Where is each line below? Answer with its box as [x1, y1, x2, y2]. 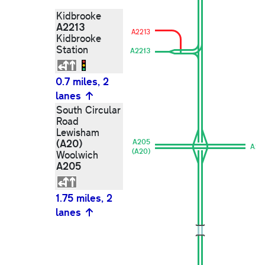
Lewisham [56, 125, 99, 140]
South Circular [56, 103, 121, 117]
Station [56, 43, 88, 57]
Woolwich [56, 148, 98, 162]
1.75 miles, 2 [56, 190, 112, 205]
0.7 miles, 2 [56, 74, 109, 89]
